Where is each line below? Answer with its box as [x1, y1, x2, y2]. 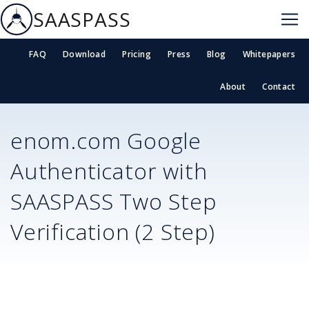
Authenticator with [10, 155, 208, 186]
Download [62, 48, 106, 61]
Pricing [122, 48, 151, 61]
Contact [262, 81, 295, 93]
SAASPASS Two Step [10, 186, 217, 216]
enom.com [10, 125, 121, 155]
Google [121, 125, 202, 155]
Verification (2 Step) [10, 216, 215, 246]
